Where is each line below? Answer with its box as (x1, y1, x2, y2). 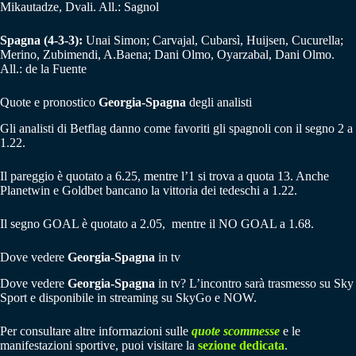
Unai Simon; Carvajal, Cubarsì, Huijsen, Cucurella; (86, 33, 343, 48)
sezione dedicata (198, 338, 284, 352)
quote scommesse (192, 323, 280, 338)
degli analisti (189, 95, 252, 110)
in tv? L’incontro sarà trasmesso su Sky (155, 276, 354, 290)
